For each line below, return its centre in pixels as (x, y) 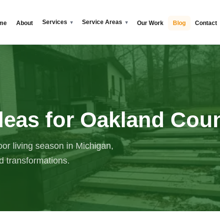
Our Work (150, 23)
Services (55, 22)
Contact (206, 23)
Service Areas (102, 22)
